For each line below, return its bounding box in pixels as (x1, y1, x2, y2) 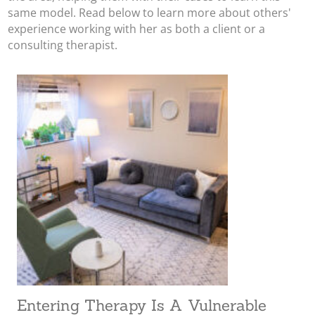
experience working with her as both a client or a (8, 21, 266, 37)
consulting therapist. (8, 37, 118, 53)
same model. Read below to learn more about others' (8, 5, 292, 20)
